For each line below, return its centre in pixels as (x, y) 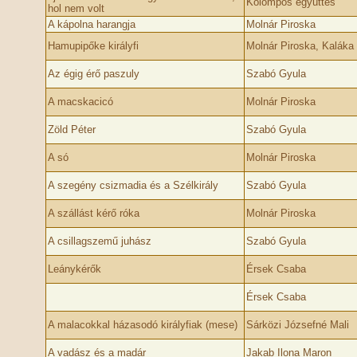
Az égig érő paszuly (93, 74)
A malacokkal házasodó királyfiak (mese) (142, 325)
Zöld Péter (71, 129)
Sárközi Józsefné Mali (297, 325)
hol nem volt (76, 8)
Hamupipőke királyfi (93, 46)
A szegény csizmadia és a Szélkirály (133, 185)
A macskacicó (80, 102)
